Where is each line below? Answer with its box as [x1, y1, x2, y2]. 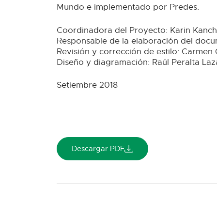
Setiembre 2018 [57, 80, 118, 91]
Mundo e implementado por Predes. [57, 2, 199, 13]
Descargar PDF [72, 144, 124, 153]
